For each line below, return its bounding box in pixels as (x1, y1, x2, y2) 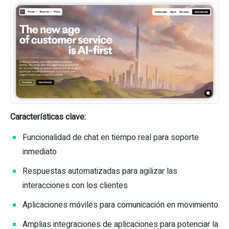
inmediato (22, 145, 57, 158)
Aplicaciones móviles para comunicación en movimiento (22, 198, 218, 211)
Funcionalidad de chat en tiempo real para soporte (22, 131, 199, 144)
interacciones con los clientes (22, 179, 128, 192)
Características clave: (10, 110, 86, 123)
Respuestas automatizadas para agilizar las (22, 165, 177, 177)
